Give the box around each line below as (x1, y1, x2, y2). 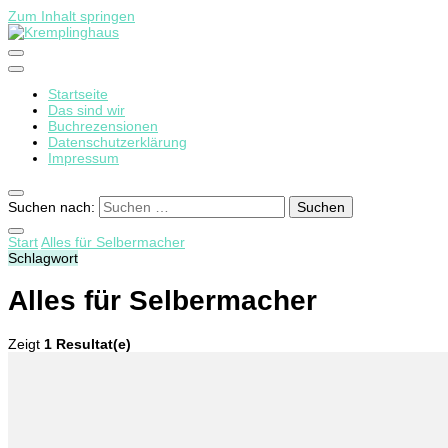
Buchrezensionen (48, 118, 158, 134)
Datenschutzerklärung (48, 134, 187, 150)
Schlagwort (8, 250, 78, 266)
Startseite (48, 86, 108, 102)
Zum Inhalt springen (8, 8, 135, 24)
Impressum (48, 150, 119, 166)
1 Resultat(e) (44, 335, 131, 352)
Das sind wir (48, 102, 125, 118)
